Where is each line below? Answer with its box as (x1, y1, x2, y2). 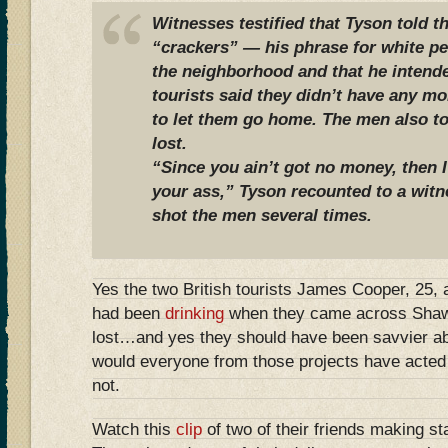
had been (92, 303, 165, 323)
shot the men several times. (152, 205, 372, 225)
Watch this (92, 419, 176, 439)
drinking (165, 303, 224, 323)
